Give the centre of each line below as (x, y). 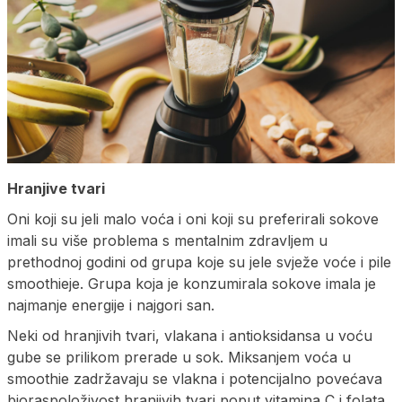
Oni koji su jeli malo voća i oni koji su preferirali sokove (193, 219)
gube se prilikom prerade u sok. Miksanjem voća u (179, 358)
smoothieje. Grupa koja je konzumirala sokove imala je (192, 284)
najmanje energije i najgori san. (111, 306)
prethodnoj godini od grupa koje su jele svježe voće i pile (199, 262)
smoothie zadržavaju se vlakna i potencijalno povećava (195, 379)
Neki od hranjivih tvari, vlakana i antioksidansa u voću (190, 336)
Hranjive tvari (56, 189)
